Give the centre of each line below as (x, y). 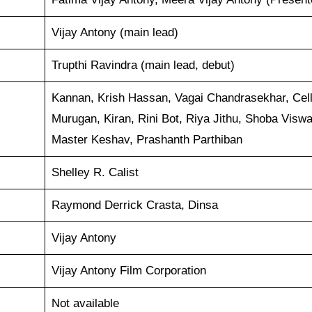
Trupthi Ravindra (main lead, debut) (143, 65)
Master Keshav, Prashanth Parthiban (147, 139)
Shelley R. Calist (95, 172)
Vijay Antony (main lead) (115, 32)
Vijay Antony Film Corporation (128, 270)
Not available (85, 303)
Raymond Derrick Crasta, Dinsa (134, 205)
